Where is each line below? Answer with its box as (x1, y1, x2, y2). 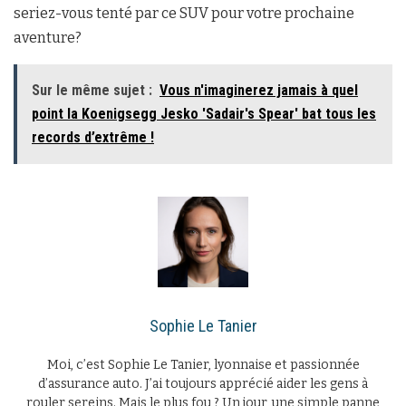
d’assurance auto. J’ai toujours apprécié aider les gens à (38, 376, 368, 392)
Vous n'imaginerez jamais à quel (159, 82, 358, 100)
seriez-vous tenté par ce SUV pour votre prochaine (14, 5, 354, 23)
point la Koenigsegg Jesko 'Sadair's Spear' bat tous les (32, 105, 376, 123)
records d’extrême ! (32, 129, 154, 147)
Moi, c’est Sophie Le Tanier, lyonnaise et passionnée (46, 357, 360, 373)
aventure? (14, 29, 82, 47)
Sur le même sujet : (32, 82, 152, 100)
